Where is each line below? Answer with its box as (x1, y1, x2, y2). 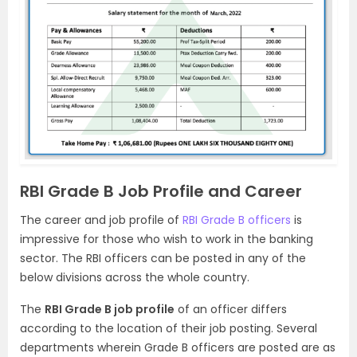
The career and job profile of (20, 212, 182, 229)
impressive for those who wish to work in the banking (20, 231, 313, 248)
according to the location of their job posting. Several (20, 320, 317, 337)
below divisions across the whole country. (20, 269, 249, 286)
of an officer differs (175, 301, 287, 318)
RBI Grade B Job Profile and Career (20, 180, 302, 203)
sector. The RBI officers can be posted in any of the (20, 250, 306, 267)
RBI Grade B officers (182, 212, 291, 229)
